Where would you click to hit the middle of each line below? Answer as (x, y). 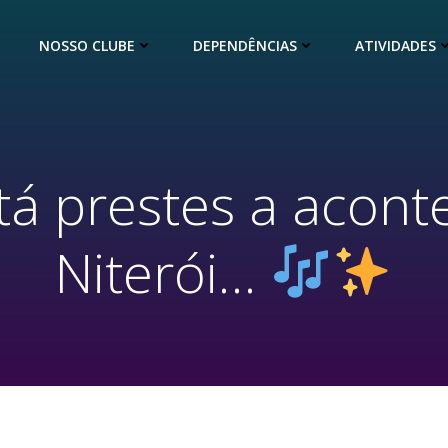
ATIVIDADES (395, 45)
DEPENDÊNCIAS (245, 45)
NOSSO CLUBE (87, 45)
